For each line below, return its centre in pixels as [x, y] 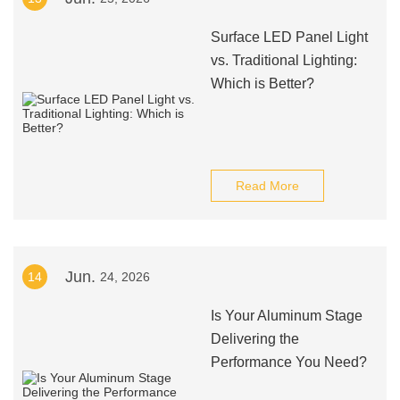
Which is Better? [262, 83]
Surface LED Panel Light [289, 37]
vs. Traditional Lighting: [283, 60]
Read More [267, 186]
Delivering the [254, 339]
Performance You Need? [288, 362]
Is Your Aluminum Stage [286, 316]
